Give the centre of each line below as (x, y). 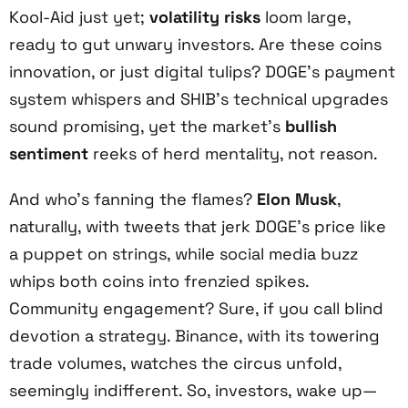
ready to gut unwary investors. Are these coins (195, 44)
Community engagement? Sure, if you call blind (196, 308)
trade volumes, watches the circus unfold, (175, 362)
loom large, (306, 16)
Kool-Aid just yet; (79, 16)
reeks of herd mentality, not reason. (233, 153)
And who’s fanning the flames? (133, 199)
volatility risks (205, 16)
